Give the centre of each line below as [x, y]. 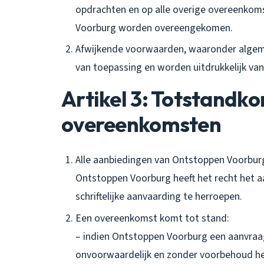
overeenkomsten [141, 124]
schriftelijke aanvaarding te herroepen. [159, 197]
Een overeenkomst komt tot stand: [152, 218]
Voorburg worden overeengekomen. [154, 28]
